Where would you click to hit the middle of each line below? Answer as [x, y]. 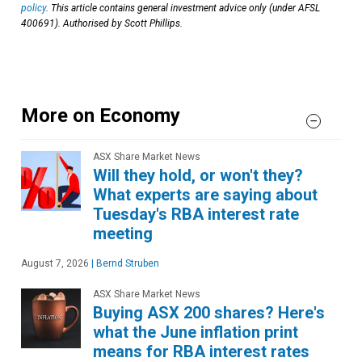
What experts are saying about [205, 194]
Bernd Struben [126, 263]
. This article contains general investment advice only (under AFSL [183, 8]
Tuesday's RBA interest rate [196, 214]
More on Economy [101, 115]
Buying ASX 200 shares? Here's [209, 312]
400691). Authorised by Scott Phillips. [102, 23]
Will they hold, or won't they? [198, 175]
